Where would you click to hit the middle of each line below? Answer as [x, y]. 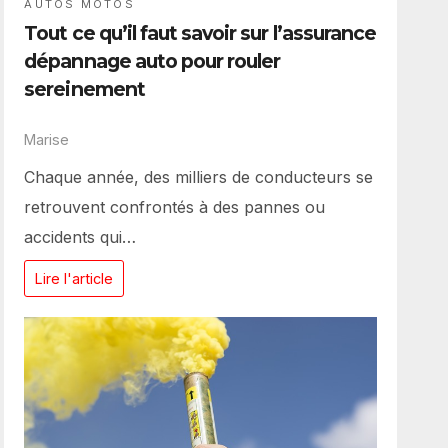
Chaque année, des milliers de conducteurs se [199, 176]
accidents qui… [80, 236]
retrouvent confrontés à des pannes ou [175, 206]
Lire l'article [74, 278]
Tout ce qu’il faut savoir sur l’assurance [200, 32]
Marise [47, 140]
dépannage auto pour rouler [152, 60]
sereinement [84, 88]
